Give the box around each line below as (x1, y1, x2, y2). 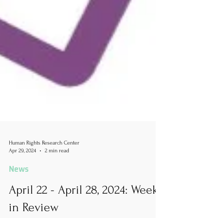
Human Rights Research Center (9, 163, 79, 169)
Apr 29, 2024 (9, 171, 36, 177)
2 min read (45, 171, 69, 177)
